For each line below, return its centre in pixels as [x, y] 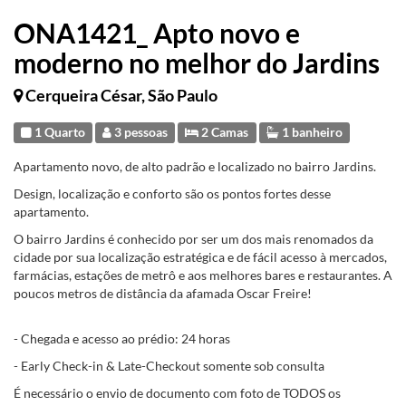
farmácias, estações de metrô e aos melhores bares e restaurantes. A [203, 275]
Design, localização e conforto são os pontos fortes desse [172, 193]
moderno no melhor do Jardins [197, 63]
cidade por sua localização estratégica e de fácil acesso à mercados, [200, 257]
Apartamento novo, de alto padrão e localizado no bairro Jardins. [195, 166]
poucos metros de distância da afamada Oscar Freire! [163, 293]
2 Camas [224, 132]
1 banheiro [310, 132]
